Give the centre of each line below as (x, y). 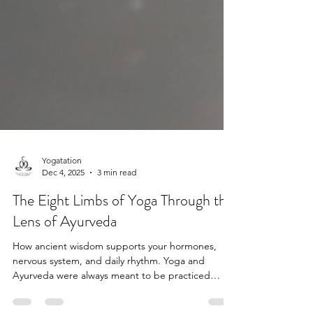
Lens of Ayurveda (65, 243)
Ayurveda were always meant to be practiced (111, 298)
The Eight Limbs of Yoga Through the (123, 223)
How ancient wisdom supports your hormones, (115, 268)
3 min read (117, 195)
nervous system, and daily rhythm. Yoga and (109, 283)
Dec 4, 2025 (63, 195)
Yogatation (62, 183)
